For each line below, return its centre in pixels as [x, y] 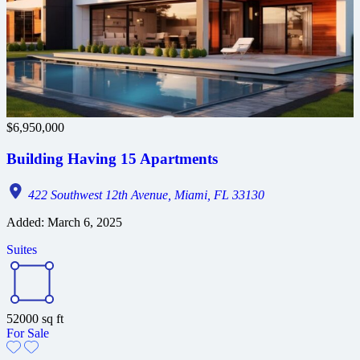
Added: [25, 222]
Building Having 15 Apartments [112, 158]
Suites [22, 249]
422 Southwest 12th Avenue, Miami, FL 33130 [145, 194]
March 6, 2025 [83, 222]
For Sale [28, 333]
